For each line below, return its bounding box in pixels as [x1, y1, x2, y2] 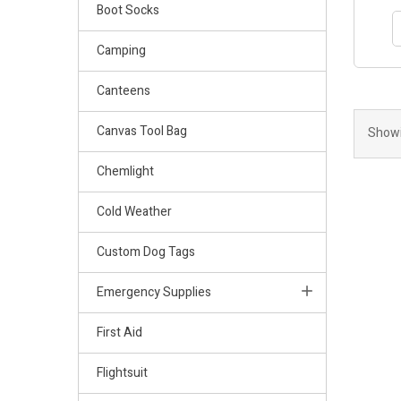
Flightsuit [97, 363, 148, 382]
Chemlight [97, 161, 154, 181]
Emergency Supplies [97, 282, 211, 302]
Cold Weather [97, 201, 172, 221]
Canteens [97, 81, 150, 100]
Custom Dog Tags [97, 242, 195, 261]
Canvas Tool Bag [97, 121, 187, 141]
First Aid [97, 322, 142, 342]
